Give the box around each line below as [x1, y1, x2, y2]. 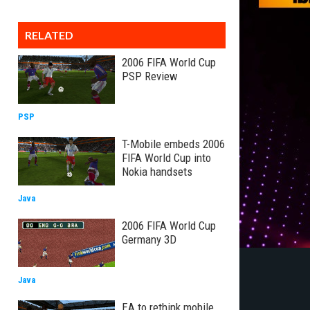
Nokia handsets [122, 165, 192, 179]
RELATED [25, 28, 73, 42]
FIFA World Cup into [122, 151, 211, 165]
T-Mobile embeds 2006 [122, 137, 225, 151]
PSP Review [122, 69, 178, 83]
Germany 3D [122, 232, 176, 246]
